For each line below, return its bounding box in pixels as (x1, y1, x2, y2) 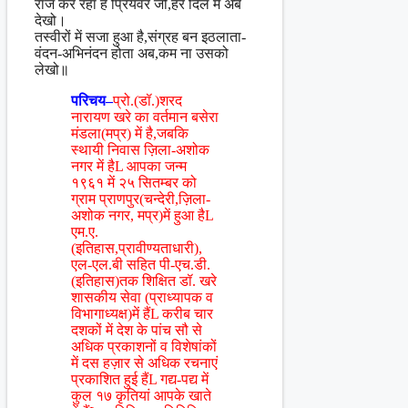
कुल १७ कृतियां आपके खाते (71, 388, 211, 404)
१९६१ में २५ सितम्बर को (71, 175, 197, 191)
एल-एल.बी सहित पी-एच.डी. (71, 257, 210, 273)
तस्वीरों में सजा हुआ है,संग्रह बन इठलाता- (35, 29, 246, 46)
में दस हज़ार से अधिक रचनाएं (71, 355, 218, 372)
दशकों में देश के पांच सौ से (71, 322, 202, 339)
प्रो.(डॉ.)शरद (113, 93, 182, 109)
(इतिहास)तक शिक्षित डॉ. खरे (71, 273, 217, 290)
